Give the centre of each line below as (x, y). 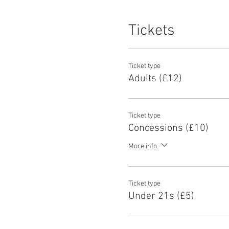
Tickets (151, 31)
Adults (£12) (155, 79)
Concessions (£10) (168, 128)
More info (142, 147)
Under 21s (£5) (161, 196)
